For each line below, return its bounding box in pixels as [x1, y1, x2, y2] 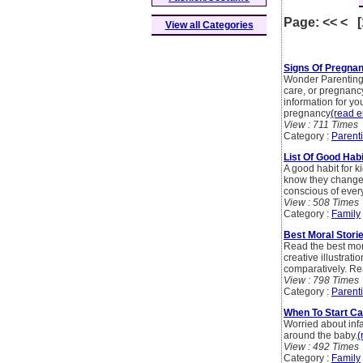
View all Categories [164, 19, 254, 32]
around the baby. [284, 330, 357, 342]
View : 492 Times [284, 341, 359, 353]
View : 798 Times [284, 275, 359, 287]
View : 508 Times [284, 197, 359, 209]
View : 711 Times [284, 119, 358, 131]
